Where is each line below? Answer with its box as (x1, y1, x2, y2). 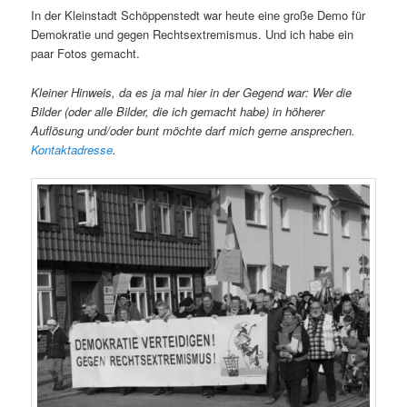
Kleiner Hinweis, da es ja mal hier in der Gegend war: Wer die (31, 83, 352, 101)
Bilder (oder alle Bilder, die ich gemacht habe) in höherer (31, 102, 325, 120)
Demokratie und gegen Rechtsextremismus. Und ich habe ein (31, 25, 354, 44)
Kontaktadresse (31, 140, 114, 158)
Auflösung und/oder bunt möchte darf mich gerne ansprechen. (31, 121, 356, 139)
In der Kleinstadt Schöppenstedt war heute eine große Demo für (31, 6, 366, 25)
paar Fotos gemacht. (31, 45, 141, 63)
